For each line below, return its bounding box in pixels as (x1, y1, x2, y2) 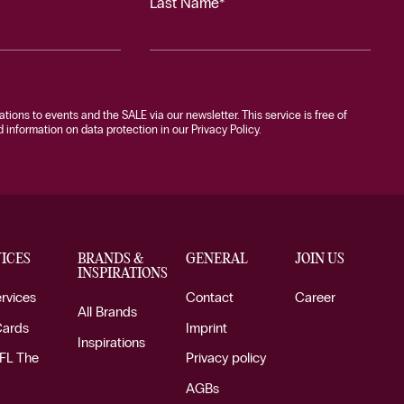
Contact (186, 289, 234, 306)
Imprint (186, 318, 228, 336)
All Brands (77, 303, 137, 320)
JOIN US (295, 252, 345, 266)
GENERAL (186, 252, 249, 266)
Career (295, 289, 336, 306)
